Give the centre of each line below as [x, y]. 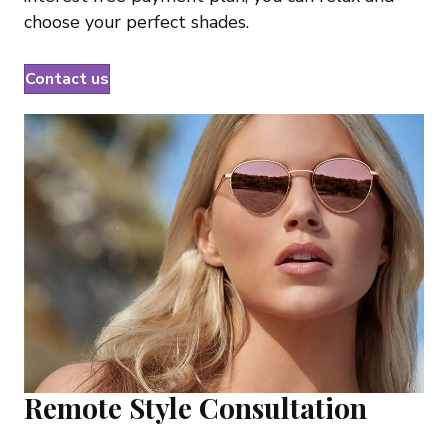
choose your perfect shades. [136, 21]
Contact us [67, 78]
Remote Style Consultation [195, 407]
